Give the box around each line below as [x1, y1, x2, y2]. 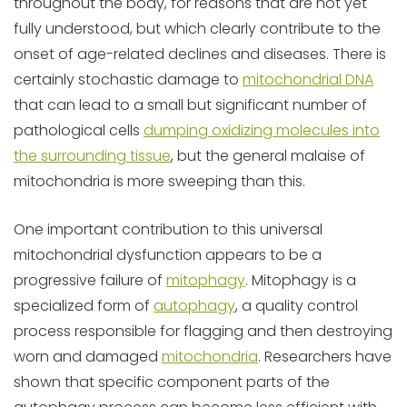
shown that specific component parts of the [14, 372, 330, 392]
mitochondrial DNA [243, 69, 373, 90]
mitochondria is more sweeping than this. [14, 171, 305, 192]
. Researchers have [258, 346, 392, 367]
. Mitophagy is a [245, 270, 356, 291]
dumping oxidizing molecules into [144, 120, 380, 141]
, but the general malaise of [171, 145, 365, 166]
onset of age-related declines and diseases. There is [14, 44, 386, 65]
